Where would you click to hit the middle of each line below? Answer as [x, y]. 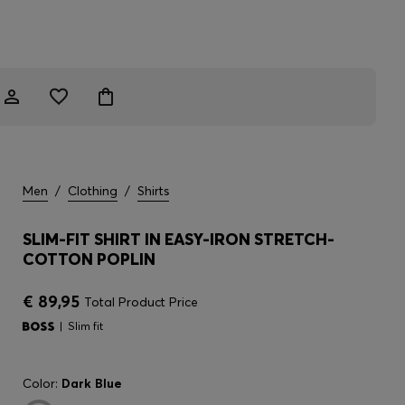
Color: [42, 383]
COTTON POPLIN [89, 259]
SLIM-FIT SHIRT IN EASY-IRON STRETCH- [179, 239]
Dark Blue [92, 383]
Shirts [153, 191]
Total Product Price [141, 302]
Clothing [93, 191]
